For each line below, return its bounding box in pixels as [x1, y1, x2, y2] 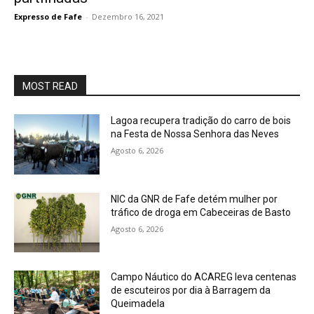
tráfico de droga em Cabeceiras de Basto [111, 206, 292, 218]
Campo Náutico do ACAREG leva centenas [111, 271, 297, 283]
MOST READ [22, 81, 78, 92]
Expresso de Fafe [14, 11, 82, 22]
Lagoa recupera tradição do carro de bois [111, 115, 292, 126]
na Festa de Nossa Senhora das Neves [111, 128, 280, 139]
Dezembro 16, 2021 [92, 11, 164, 22]
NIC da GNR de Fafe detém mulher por [111, 193, 278, 205]
